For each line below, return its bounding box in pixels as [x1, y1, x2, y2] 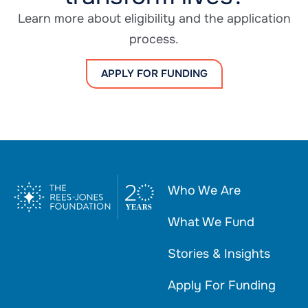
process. [129, 31, 179, 47]
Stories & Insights [168, 245, 270, 261]
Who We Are [168, 182, 241, 198]
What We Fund [168, 214, 254, 230]
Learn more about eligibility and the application [17, 10, 291, 26]
